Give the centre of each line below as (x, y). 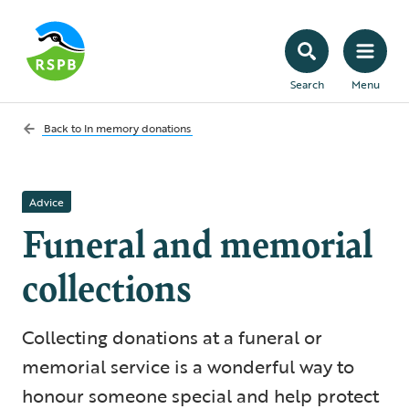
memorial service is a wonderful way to (188, 366)
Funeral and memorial (197, 242)
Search (307, 84)
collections (106, 286)
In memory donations (137, 128)
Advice (47, 202)
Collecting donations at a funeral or (172, 337)
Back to (64, 128)
